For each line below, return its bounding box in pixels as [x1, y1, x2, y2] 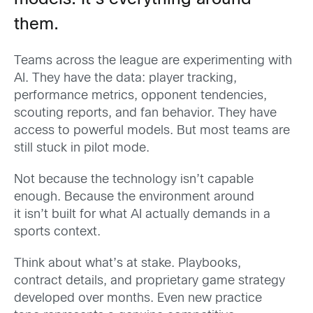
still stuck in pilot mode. [14, 142, 150, 154]
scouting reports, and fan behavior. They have [14, 107, 277, 119]
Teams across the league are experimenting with [14, 54, 292, 67]
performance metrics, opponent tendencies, [14, 89, 267, 102]
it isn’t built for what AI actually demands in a [14, 208, 270, 221]
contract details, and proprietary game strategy [14, 275, 285, 287]
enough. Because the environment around [14, 191, 254, 203]
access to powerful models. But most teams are [14, 124, 290, 137]
